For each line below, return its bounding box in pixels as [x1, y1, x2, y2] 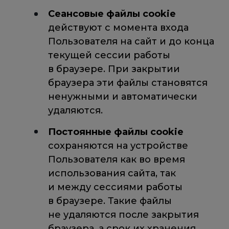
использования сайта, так [48, 167, 176, 179]
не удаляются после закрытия [48, 209, 199, 220]
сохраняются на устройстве [48, 140, 188, 151]
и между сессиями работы [48, 181, 182, 193]
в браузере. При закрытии [48, 63, 180, 75]
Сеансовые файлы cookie [48, 8, 176, 20]
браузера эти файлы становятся [48, 77, 208, 89]
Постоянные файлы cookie [48, 126, 184, 138]
